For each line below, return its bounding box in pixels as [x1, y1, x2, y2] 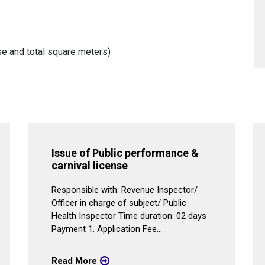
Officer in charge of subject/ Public [51, 198, 187, 208]
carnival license [51, 159, 128, 172]
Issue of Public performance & [51, 147, 199, 159]
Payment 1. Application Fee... [51, 224, 163, 234]
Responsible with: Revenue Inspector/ [51, 185, 198, 195]
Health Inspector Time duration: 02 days [51, 211, 207, 221]
